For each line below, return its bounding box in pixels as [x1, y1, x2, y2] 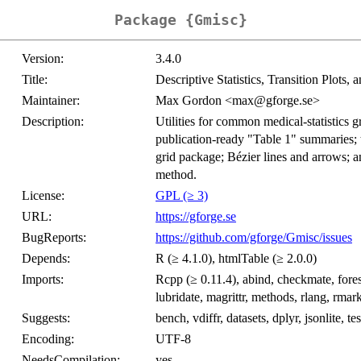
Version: [22, 52, 64, 66]
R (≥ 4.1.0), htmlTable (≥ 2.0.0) [156, 251, 317, 266]
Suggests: [22, 311, 70, 326]
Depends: [22, 251, 70, 266]
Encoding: [22, 332, 74, 346]
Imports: [22, 272, 64, 287]
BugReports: [22, 230, 86, 245]
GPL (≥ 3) [156, 189, 208, 203]
